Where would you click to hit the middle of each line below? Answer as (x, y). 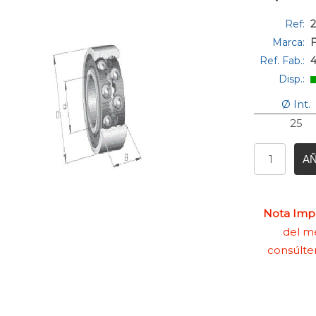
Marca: (292, 42)
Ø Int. (296, 104)
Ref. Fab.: (285, 61)
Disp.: (295, 79)
